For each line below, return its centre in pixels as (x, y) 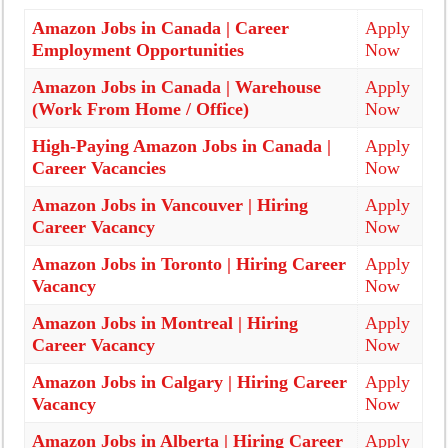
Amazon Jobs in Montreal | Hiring (165, 323)
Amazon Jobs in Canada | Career (161, 28)
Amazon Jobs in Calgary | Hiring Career (190, 382)
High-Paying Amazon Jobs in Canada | (182, 146)
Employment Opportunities (138, 50)
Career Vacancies (99, 168)
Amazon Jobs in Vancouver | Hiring (170, 205)
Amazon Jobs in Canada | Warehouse (177, 87)
